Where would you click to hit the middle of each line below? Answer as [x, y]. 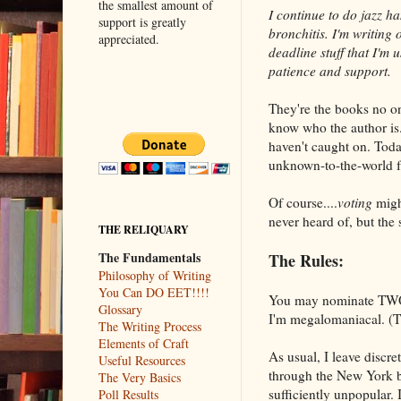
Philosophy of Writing [154, 275]
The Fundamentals [149, 257]
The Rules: [306, 260]
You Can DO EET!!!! [154, 292]
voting [354, 202]
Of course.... [303, 202]
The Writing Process [149, 326]
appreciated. [128, 38]
